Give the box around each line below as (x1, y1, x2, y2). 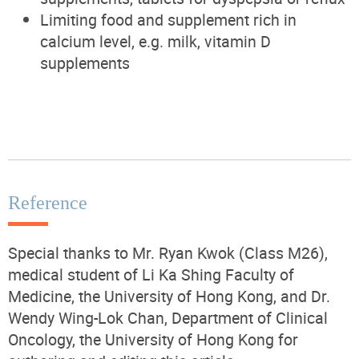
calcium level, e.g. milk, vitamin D (40, 30, 271, 52)
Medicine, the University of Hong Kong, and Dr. (8, 284, 330, 307)
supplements (40, 51, 130, 74)
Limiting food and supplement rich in (40, 8, 296, 30)
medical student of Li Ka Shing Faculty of (8, 263, 294, 285)
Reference (8, 192, 87, 213)
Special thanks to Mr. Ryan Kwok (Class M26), (8, 241, 328, 264)
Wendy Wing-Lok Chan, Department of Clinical (8, 306, 328, 329)
